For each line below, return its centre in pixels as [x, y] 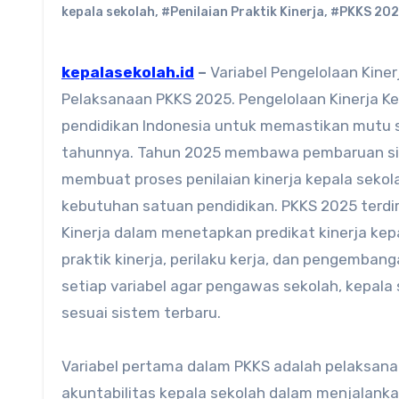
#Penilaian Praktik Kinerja [243, 12]
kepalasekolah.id [132, 72]
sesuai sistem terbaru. [141, 313]
